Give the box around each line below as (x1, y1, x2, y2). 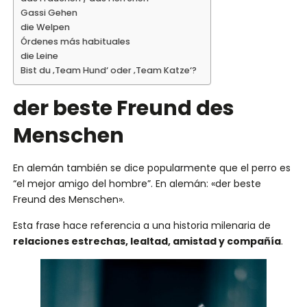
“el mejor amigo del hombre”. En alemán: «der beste (12, 177, 261, 191)
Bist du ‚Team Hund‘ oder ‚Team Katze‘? (20, 64, 197, 77)
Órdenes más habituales (20, 36, 130, 48)
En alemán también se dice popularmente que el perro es (12, 161, 291, 175)
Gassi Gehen (20, 7, 77, 19)
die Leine (20, 50, 58, 62)
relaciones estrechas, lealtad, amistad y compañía (12, 234, 281, 248)
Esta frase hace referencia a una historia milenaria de (12, 218, 271, 232)
